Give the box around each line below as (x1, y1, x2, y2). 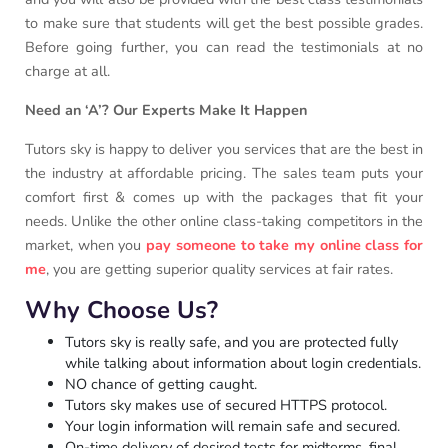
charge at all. (25, 61, 110, 82)
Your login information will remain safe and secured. (65, 416, 400, 437)
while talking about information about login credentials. (65, 353, 421, 374)
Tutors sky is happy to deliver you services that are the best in (25, 139, 423, 160)
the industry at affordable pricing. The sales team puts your (25, 163, 423, 184)
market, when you (25, 235, 147, 256)
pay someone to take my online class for (146, 235, 424, 256)
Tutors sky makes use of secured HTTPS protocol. (65, 395, 387, 416)
